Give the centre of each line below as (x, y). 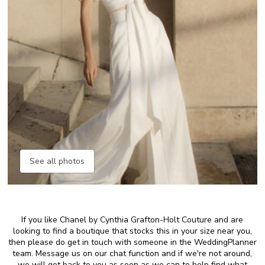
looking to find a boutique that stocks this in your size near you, (132, 231)
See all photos (57, 161)
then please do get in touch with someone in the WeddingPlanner (132, 242)
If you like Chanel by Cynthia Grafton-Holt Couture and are (132, 220)
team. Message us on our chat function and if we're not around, (132, 253)
